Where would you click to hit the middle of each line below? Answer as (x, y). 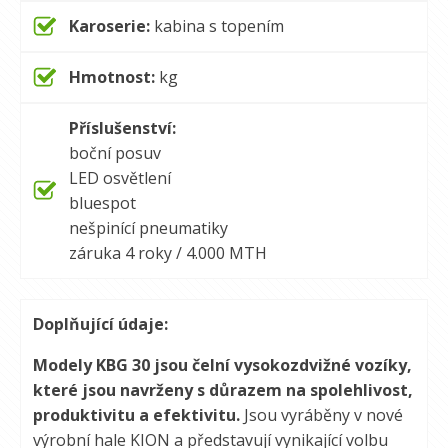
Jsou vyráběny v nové (321, 415)
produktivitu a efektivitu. (136, 415)
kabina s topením (219, 26)
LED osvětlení (120, 178)
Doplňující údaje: (100, 324)
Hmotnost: (112, 77)
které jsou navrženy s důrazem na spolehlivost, (223, 390)
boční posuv (115, 153)
